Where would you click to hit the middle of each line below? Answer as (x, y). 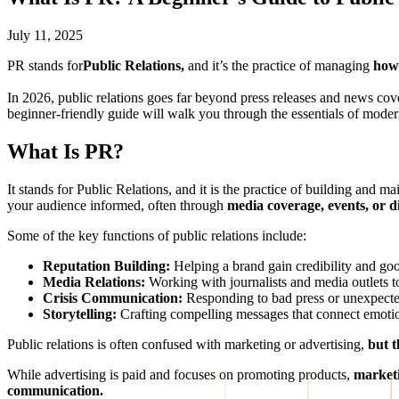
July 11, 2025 (45, 35)
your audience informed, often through (117, 205)
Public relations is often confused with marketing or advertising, (187, 344)
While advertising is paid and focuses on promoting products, (180, 374)
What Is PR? (65, 151)
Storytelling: (80, 313)
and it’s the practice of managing (281, 65)
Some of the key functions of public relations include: (157, 235)
